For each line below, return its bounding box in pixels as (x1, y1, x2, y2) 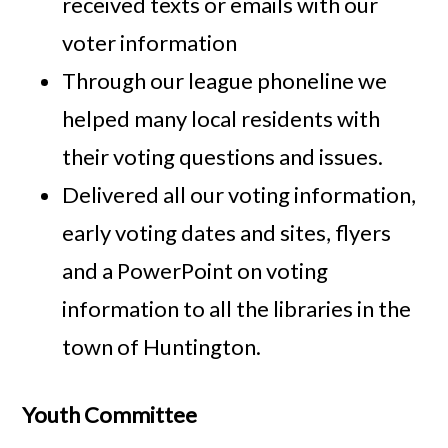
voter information (62, 28, 238, 56)
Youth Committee (22, 400, 198, 428)
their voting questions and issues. (62, 142, 388, 170)
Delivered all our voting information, (62, 180, 417, 208)
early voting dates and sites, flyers (62, 218, 392, 246)
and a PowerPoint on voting (62, 256, 329, 284)
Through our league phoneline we (62, 66, 388, 94)
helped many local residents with (62, 104, 381, 132)
